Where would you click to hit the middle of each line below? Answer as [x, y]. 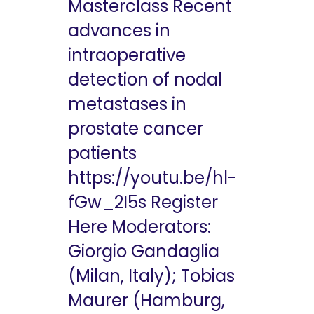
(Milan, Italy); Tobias [151, 275]
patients [102, 153]
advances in [119, 30]
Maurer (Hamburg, [146, 300]
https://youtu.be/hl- [152, 177]
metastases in [127, 104]
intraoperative [127, 55]
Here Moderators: [139, 226]
